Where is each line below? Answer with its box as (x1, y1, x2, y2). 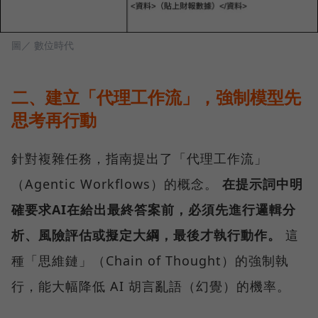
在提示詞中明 (222, 175, 303, 192)
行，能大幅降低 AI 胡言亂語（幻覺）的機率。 (11, 277, 290, 295)
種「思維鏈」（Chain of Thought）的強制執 (11, 251, 289, 269)
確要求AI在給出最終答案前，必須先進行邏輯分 (11, 200, 296, 218)
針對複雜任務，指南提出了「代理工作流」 (11, 149, 268, 167)
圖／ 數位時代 (11, 38, 74, 52)
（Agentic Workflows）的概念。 (11, 175, 222, 192)
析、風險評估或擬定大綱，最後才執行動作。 (11, 226, 281, 243)
